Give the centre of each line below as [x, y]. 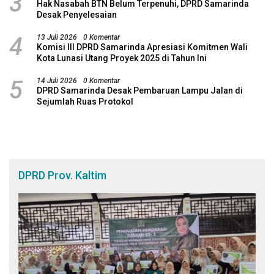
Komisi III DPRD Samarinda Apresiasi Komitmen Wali [142, 47]
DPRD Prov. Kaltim [62, 176]
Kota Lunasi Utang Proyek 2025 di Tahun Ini [122, 58]
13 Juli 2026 [57, 38]
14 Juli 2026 [57, 81]
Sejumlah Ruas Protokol [85, 102]
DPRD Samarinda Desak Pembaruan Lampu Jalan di [140, 91]
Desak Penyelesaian [77, 15]
